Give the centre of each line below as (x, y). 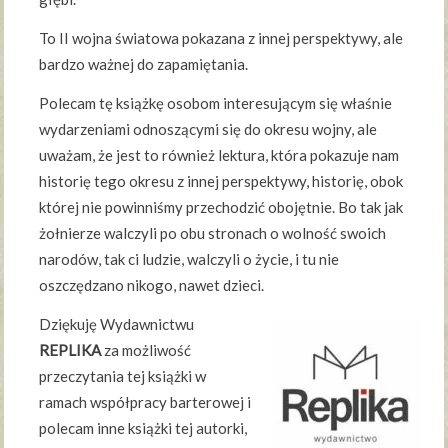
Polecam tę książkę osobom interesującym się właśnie (216, 102)
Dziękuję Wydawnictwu (117, 323)
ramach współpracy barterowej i (145, 401)
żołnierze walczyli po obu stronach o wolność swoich (213, 232)
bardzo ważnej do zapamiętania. (144, 63)
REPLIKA (70, 349)
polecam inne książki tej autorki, (143, 427)
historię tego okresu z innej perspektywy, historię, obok (221, 180)
